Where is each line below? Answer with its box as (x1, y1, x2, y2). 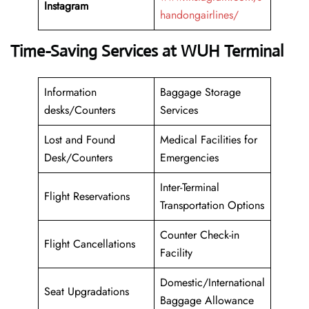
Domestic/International (160, 275, 265, 291)
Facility (160, 245, 196, 261)
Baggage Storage (160, 84, 241, 101)
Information (44, 84, 97, 101)
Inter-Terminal (160, 179, 219, 196)
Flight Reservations (44, 188, 133, 205)
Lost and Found (44, 132, 115, 148)
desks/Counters (44, 102, 119, 119)
